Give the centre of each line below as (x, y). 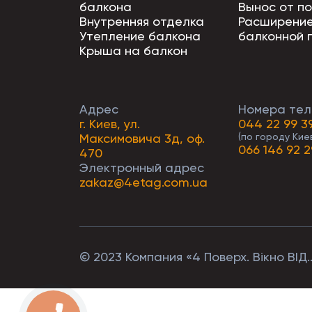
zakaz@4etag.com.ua (143, 182)
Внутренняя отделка (142, 21)
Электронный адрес (142, 167)
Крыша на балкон (133, 50)
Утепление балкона (140, 36)
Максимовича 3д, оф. (142, 138)
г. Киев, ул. (110, 124)
